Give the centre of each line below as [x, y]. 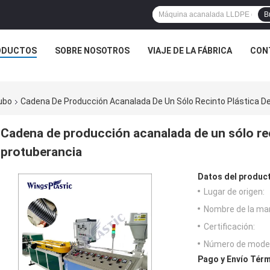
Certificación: [229, 227]
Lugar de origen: [234, 192]
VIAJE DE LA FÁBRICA [190, 51]
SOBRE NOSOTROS [92, 51]
